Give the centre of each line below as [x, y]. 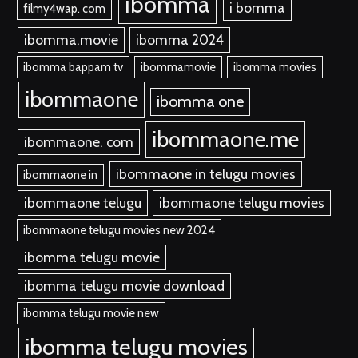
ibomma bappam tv [74, 68]
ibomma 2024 [180, 40]
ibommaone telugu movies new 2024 [119, 231]
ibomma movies [275, 68]
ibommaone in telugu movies [205, 174]
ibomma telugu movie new [91, 314]
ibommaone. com [78, 142]
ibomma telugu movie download [124, 286]
